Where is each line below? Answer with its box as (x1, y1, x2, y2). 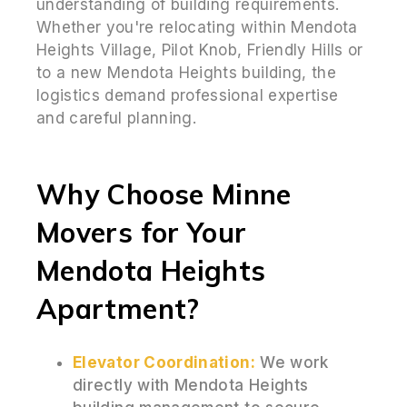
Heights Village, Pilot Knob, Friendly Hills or (36, 40, 363, 59)
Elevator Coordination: (73, 352, 255, 372)
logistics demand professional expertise (36, 85, 339, 104)
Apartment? (36, 291, 200, 326)
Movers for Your (36, 214, 247, 250)
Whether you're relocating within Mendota (36, 17, 358, 36)
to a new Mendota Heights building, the (36, 63, 336, 82)
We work (254, 352, 329, 372)
